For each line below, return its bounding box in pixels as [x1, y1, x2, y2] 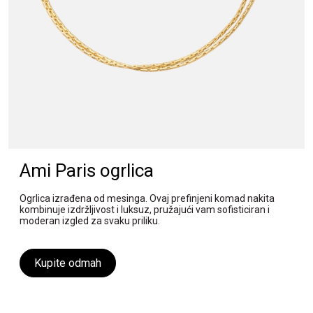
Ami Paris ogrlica [20, 160, 154, 182]
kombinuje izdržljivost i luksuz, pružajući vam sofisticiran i [20, 204, 270, 216]
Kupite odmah [34, 256, 101, 270]
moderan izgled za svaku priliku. [20, 215, 160, 227]
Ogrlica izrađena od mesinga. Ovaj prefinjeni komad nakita [20, 193, 275, 205]
